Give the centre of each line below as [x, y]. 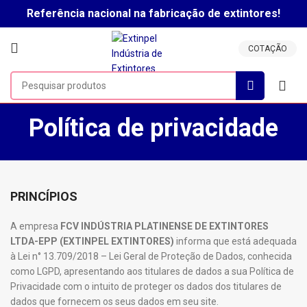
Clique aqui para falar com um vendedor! [153, 13]
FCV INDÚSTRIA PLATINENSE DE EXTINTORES [164, 226]
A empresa [35, 226]
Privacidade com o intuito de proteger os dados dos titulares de [146, 286]
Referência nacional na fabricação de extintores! [153, 13]
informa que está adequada [236, 241]
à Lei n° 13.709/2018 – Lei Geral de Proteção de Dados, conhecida [151, 256]
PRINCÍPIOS [44, 196]
